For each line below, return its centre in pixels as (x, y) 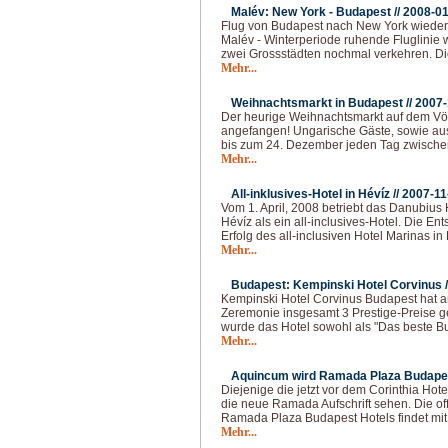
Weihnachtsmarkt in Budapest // (323, 103)
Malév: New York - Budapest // (317, 12)
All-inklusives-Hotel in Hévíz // (316, 194)
